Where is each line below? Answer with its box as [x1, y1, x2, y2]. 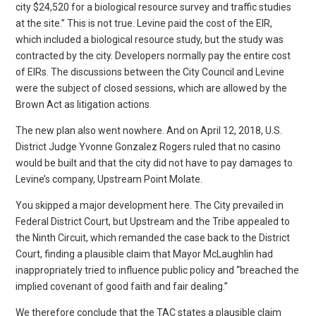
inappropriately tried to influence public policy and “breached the [16, 264, 300, 276]
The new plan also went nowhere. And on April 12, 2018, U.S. [16, 124, 283, 136]
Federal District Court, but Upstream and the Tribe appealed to [16, 215, 291, 227]
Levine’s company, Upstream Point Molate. [16, 173, 203, 185]
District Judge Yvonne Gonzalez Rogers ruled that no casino [16, 140, 281, 152]
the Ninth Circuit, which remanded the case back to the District [16, 231, 291, 243]
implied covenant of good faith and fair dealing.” [16, 280, 229, 292]
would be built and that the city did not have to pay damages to [16, 157, 293, 169]
